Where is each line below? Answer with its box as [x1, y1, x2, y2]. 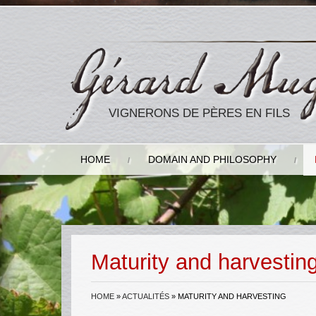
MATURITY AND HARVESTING [178, 292, 286, 301]
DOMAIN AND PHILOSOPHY [148, 154, 276, 166]
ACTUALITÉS [122, 292, 169, 301]
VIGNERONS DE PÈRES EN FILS [109, 106, 291, 120]
